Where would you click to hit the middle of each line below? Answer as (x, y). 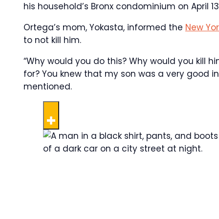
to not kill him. (52, 40)
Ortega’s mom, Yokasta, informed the (104, 27)
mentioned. (48, 87)
